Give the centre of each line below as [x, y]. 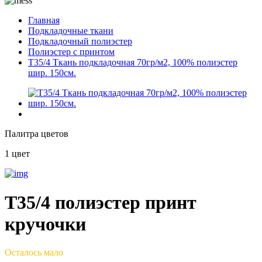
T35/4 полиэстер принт [101, 202]
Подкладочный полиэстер [80, 42]
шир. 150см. [52, 73]
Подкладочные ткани [71, 31]
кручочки [45, 224]
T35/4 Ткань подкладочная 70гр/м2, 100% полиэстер [133, 63]
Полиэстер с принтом [71, 52]
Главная [44, 20]
